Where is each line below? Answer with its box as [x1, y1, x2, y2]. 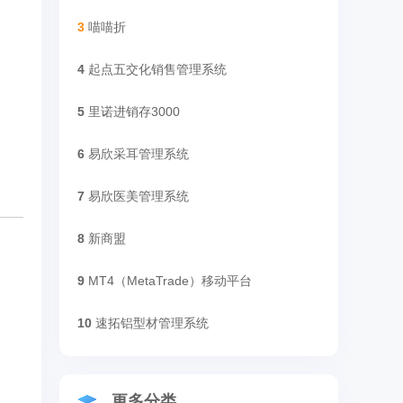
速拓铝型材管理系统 [95, 316, 209, 330]
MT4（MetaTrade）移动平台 [88, 273, 252, 288]
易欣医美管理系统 [88, 189, 189, 203]
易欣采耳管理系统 [88, 147, 189, 161]
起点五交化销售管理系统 [88, 62, 227, 76]
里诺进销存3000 [88, 104, 180, 119]
